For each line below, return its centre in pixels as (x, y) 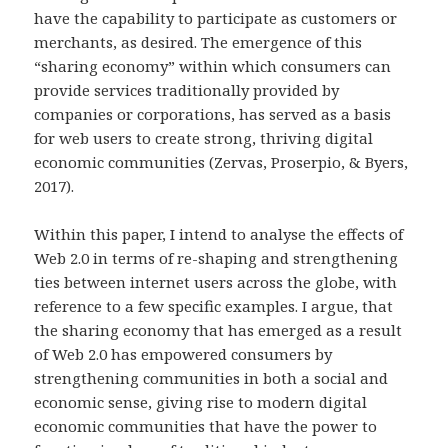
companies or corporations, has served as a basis (213, 114)
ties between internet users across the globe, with (216, 282)
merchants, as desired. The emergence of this (198, 42)
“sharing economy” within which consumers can (213, 66)
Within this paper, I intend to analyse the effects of (219, 234)
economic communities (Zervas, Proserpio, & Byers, (221, 162)
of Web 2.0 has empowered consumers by (183, 354)
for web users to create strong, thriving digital (204, 138)
